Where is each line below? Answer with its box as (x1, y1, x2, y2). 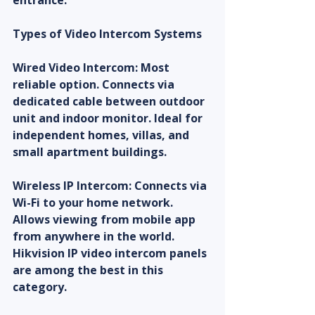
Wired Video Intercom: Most (13, 60, 172, 76)
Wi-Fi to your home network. (13, 195, 176, 211)
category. (13, 279, 67, 295)
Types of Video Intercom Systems (13, 26, 202, 42)
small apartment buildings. (13, 144, 167, 160)
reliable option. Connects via (13, 77, 177, 93)
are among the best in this (13, 262, 166, 278)
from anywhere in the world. (13, 229, 177, 245)
